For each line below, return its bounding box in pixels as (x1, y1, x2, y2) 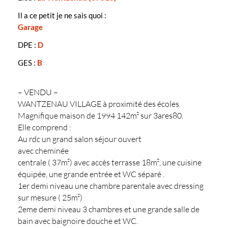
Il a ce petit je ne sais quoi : (18, 11, 106, 20)
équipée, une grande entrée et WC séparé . (18, 169, 164, 179)
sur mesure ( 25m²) (18, 192, 82, 203)
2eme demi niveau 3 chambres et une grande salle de (18, 204, 199, 214)
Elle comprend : (18, 122, 71, 132)
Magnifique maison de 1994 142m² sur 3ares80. (18, 110, 183, 121)
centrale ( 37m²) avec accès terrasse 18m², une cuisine (18, 157, 202, 167)
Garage (18, 22, 43, 32)
